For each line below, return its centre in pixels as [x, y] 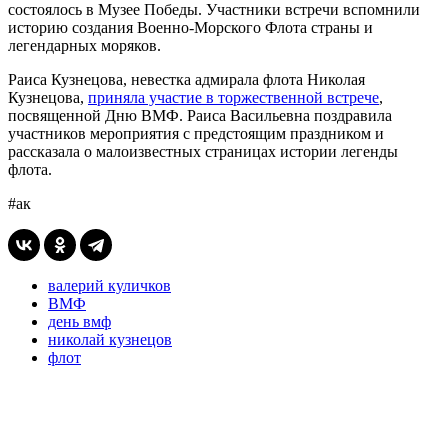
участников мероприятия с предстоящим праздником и [196, 133]
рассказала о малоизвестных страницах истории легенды [203, 151]
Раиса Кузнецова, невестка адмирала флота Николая [186, 79]
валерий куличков [109, 285]
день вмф [79, 321]
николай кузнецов [110, 339]
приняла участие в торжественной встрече [233, 97]
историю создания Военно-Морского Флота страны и [190, 27]
